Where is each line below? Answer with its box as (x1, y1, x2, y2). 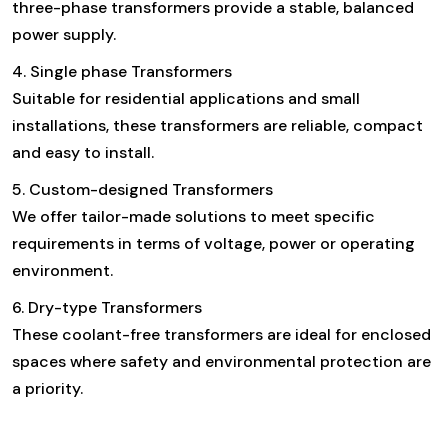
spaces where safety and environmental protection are (12, 350, 431, 372)
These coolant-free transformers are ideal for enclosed (12, 323, 431, 345)
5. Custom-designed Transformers (12, 178, 273, 200)
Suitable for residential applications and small (12, 87, 360, 109)
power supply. (12, 23, 116, 45)
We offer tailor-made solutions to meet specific (12, 205, 375, 227)
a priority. (12, 377, 83, 399)
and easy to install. (12, 141, 154, 163)
